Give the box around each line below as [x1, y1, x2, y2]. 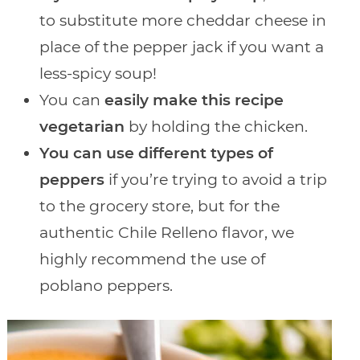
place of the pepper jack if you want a [39, 37, 324, 56]
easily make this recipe [104, 90, 284, 109]
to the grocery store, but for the [39, 196, 280, 215]
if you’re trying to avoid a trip [104, 170, 327, 189]
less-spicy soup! [39, 63, 161, 83]
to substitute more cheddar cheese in [39, 10, 326, 30]
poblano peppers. [39, 276, 173, 295]
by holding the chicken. [124, 117, 308, 136]
